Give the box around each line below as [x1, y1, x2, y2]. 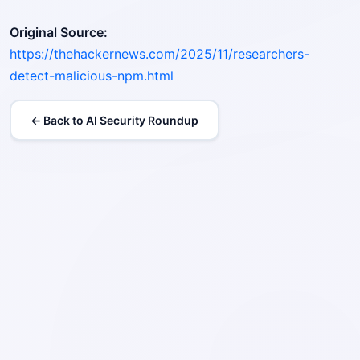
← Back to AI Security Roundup [31, 113, 198, 127]
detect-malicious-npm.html [10, 67, 174, 84]
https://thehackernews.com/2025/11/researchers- [10, 46, 309, 62]
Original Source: [10, 24, 108, 40]
